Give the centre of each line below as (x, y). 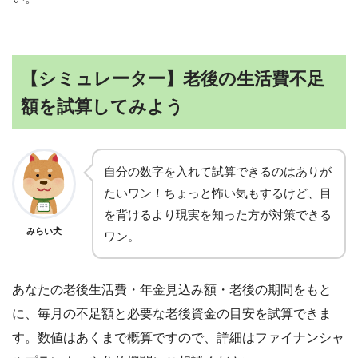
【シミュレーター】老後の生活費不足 (173, 78)
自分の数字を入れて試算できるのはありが (218, 171)
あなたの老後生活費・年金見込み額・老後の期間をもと (172, 289)
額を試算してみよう (103, 106)
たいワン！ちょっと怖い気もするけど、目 (218, 193)
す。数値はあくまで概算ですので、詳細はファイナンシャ (178, 337)
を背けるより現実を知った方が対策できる (218, 214)
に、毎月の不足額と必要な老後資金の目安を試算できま (172, 313)
